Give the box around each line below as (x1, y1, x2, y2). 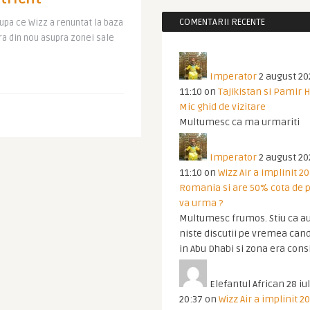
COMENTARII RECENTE (179, 17, 265, 28)
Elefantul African (210, 278, 284, 290)
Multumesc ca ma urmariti (179, 116, 300, 128)
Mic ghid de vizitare (179, 101, 266, 113)
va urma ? (179, 197, 223, 209)
